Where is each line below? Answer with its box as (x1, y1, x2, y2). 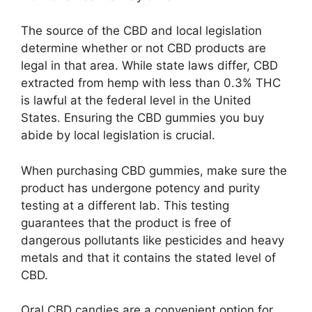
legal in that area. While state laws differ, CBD (21, 58, 278, 72)
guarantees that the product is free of (21, 215, 231, 230)
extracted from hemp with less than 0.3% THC (21, 76, 281, 90)
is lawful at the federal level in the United (21, 93, 251, 107)
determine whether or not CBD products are (21, 41, 266, 55)
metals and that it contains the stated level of (21, 250, 276, 265)
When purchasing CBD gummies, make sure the (21, 163, 287, 178)
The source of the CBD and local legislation (21, 24, 262, 38)
